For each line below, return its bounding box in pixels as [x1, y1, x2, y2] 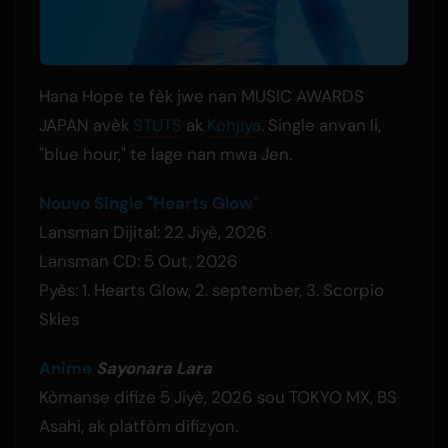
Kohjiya [206, 113, 261, 136]
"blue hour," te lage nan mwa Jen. [38, 142, 292, 165]
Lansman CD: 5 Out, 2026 [38, 249, 238, 272]
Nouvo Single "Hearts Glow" [38, 191, 259, 214]
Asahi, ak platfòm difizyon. [38, 414, 238, 437]
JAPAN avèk [38, 113, 133, 136]
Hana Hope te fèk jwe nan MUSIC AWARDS [38, 84, 364, 107]
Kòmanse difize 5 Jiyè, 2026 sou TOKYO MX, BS [38, 385, 397, 408]
